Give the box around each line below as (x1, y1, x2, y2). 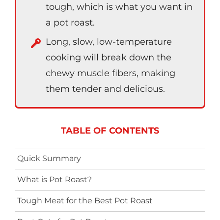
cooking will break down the (46, 52, 171, 63)
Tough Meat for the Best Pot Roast (17, 196, 153, 205)
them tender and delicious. (46, 83, 165, 94)
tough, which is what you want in (46, 1, 192, 12)
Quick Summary (17, 154, 81, 163)
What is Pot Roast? (17, 175, 92, 184)
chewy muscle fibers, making (46, 68, 175, 79)
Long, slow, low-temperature (46, 36, 172, 47)
